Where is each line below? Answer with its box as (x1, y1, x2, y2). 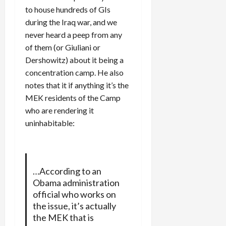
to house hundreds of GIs (25, 4, 110, 14)
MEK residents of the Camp (25, 92, 121, 102)
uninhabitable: (25, 118, 75, 128)
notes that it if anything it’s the (25, 80, 129, 90)
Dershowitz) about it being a (25, 54, 124, 65)
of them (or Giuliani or (25, 42, 100, 52)
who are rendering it (25, 105, 94, 115)
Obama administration (32, 177, 120, 188)
